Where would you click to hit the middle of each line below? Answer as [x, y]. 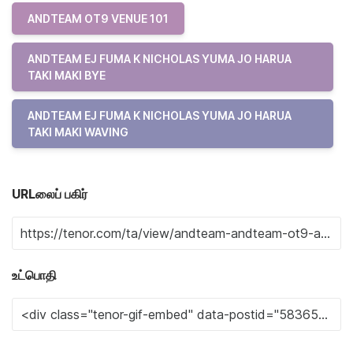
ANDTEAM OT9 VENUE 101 [98, 18]
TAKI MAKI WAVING [78, 132]
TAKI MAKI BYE [67, 75]
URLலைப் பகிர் [50, 193]
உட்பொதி [34, 275]
